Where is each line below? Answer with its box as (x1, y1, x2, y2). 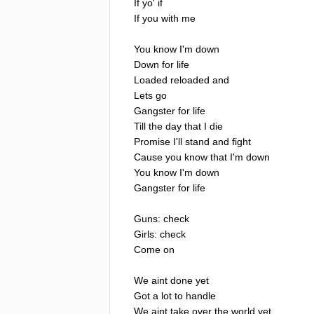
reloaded (170, 74, 210, 86)
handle (186, 289, 216, 301)
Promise (134, 135, 170, 147)
